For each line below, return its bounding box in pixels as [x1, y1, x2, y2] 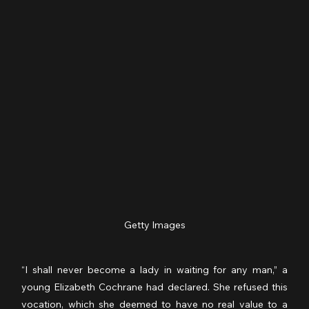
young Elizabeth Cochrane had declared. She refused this [21, 281, 288, 294]
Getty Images [123, 219, 186, 232]
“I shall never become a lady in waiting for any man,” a [21, 263, 288, 277]
